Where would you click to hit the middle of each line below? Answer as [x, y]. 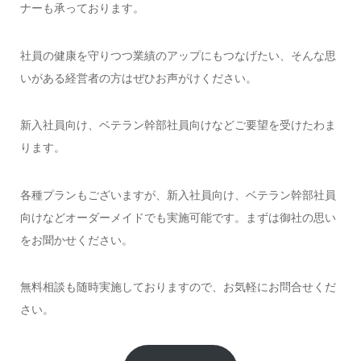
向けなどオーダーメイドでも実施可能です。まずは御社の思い [178, 217]
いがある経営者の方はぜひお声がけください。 [138, 78]
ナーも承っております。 [82, 8]
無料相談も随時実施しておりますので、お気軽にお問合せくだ [178, 286]
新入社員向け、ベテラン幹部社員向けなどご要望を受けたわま [178, 125]
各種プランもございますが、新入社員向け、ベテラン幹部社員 [178, 195]
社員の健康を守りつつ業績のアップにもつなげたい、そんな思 [178, 55]
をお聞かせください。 [76, 240]
